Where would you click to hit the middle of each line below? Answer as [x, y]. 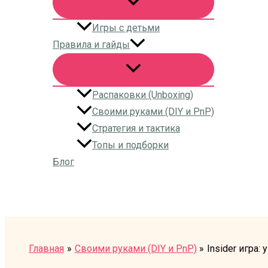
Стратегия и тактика [136, 129]
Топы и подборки [130, 145]
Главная [46, 249]
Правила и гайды [91, 45]
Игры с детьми [126, 28]
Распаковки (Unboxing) [143, 95]
